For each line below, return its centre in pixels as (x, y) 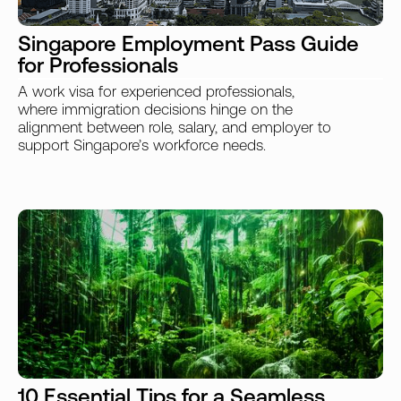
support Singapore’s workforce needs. (142, 147)
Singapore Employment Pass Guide (188, 46)
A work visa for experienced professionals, (156, 93)
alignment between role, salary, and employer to (175, 129)
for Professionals (98, 68)
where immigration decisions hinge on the (155, 111)
